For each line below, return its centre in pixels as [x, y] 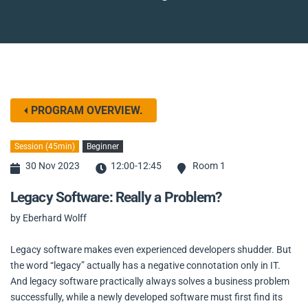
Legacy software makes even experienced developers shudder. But [151, 249]
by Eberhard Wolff [48, 218]
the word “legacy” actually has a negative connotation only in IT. [145, 265]
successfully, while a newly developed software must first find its [146, 297]
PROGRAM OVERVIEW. [87, 110]
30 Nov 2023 [53, 165]
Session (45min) [45, 146]
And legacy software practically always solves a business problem [150, 281]
